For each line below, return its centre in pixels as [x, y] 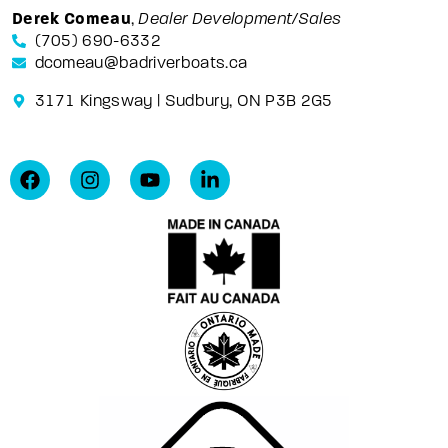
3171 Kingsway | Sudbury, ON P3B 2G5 [183, 100]
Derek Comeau [71, 18]
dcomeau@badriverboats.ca [141, 62]
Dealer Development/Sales [240, 18]
